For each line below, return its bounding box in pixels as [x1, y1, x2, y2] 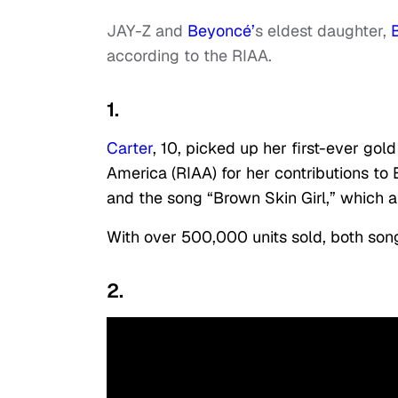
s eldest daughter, [255, 20, 391, 42]
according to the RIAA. [107, 45, 272, 67]
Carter [107, 138, 153, 159]
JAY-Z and [107, 20, 187, 42]
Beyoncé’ [187, 20, 255, 42]
